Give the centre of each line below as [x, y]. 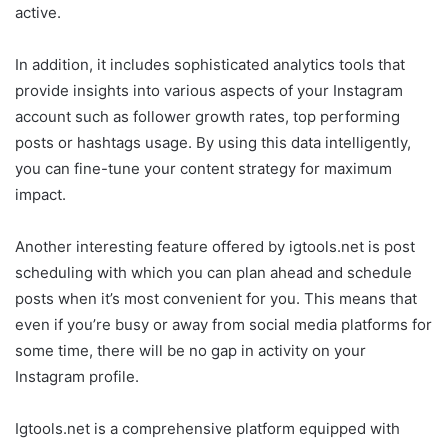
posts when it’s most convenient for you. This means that [216, 299]
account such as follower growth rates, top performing [207, 117]
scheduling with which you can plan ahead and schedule [213, 273]
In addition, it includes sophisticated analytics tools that [210, 65]
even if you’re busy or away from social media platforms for [223, 325]
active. [38, 13]
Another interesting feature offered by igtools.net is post [215, 247]
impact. [40, 195]
